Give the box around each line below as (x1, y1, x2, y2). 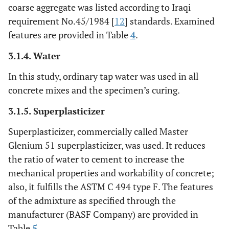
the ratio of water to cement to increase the (8, 153, 185, 166)
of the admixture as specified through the (8, 194, 176, 207)
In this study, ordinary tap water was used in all (8, 70, 198, 83)
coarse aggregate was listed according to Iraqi (8, 1, 191, 14)
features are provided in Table (8, 29, 130, 41)
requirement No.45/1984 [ (8, 15, 114, 28)
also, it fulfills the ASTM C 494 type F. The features (8, 180, 213, 193)
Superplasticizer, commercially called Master (8, 125, 188, 138)
